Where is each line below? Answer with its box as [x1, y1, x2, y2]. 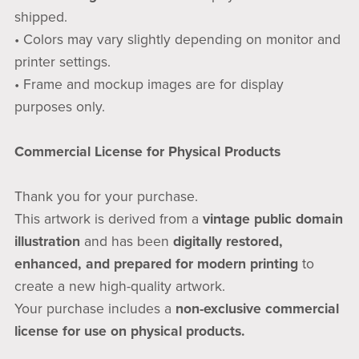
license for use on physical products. [14, 322, 245, 340]
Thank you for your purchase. [14, 188, 198, 205]
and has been [79, 232, 173, 250]
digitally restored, [172, 232, 283, 250]
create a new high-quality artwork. [14, 277, 225, 295]
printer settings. [14, 53, 111, 71]
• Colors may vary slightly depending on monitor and [14, 30, 341, 48]
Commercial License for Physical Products [14, 143, 280, 160]
